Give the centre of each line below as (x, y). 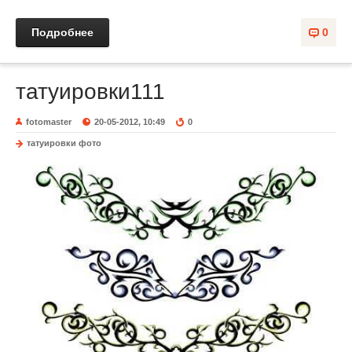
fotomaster (49, 122)
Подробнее (62, 33)
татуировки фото (64, 143)
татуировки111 (90, 92)
